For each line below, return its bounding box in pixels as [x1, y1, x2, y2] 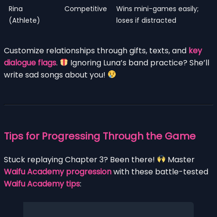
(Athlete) [9, 15, 40, 25]
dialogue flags [4, 57, 56, 68]
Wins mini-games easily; [116, 3, 199, 14]
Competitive [64, 3, 107, 14]
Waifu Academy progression [4, 166, 111, 177]
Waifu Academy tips [4, 178, 80, 189]
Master [166, 154, 195, 165]
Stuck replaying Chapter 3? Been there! [4, 154, 157, 165]
